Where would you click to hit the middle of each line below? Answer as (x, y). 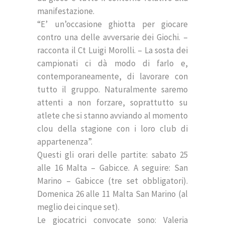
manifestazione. (66, 11)
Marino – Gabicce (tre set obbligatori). (113, 181)
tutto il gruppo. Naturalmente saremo (113, 89)
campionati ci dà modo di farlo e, (113, 63)
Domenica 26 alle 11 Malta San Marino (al (113, 194)
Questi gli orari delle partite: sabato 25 (113, 154)
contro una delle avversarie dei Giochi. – (113, 37)
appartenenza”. (65, 141)
